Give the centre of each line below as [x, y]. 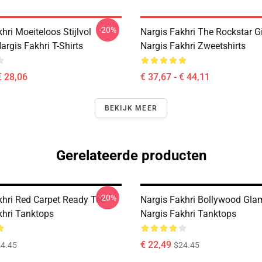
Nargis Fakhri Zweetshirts [193, 46]
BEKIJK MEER [131, 108]
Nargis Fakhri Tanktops [188, 214]
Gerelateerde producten [131, 156]
